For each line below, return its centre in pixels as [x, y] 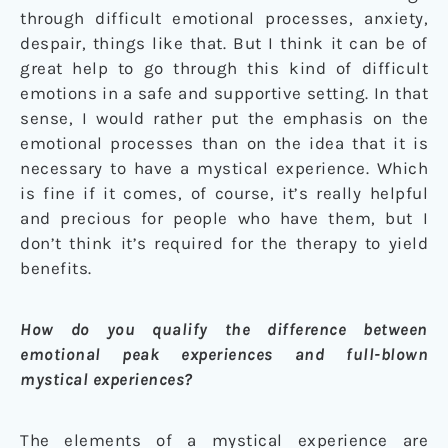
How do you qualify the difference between [224, 329]
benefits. [56, 268]
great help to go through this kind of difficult [224, 68]
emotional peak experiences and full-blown [224, 354]
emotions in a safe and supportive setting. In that [224, 93]
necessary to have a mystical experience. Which [224, 168]
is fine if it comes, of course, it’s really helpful [224, 193]
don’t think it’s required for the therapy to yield [224, 243]
